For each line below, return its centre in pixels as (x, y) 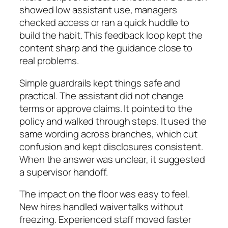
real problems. (49, 61)
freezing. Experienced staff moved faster (105, 220)
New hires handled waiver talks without (102, 207)
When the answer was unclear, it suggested (112, 159)
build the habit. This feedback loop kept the (111, 35)
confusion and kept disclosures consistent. (111, 146)
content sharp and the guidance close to (106, 48)
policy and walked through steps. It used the (113, 121)
